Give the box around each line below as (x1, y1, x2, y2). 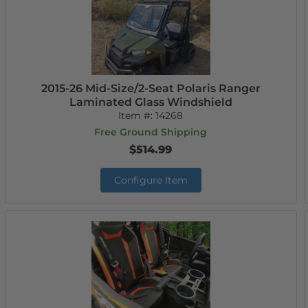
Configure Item (113, 174, 188, 186)
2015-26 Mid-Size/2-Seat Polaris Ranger (41, 82, 261, 95)
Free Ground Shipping (94, 126, 208, 138)
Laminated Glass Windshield (69, 96, 232, 109)
